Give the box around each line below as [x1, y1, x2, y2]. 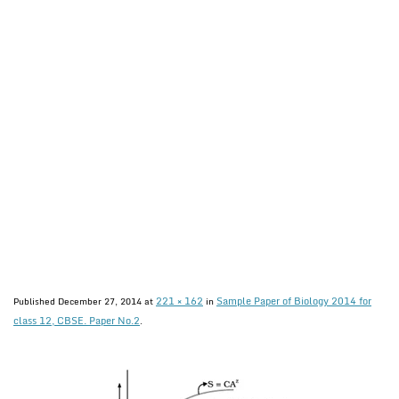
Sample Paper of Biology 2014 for [216, 293, 371, 309]
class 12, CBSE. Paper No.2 [13, 313, 140, 329]
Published [13, 294, 58, 308]
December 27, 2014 [58, 294, 142, 308]
